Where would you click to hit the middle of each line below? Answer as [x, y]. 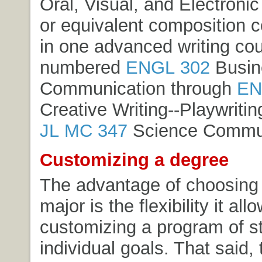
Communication [102, 88]
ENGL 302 [168, 67]
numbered [82, 67]
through [201, 88]
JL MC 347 [83, 130]
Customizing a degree [134, 159]
